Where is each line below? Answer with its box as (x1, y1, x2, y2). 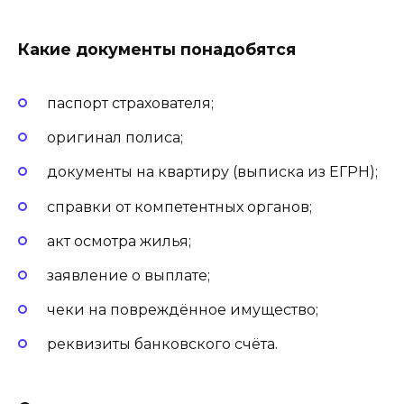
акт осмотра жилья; (47, 232, 191, 250)
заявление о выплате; (47, 266, 210, 284)
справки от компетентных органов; (47, 197, 312, 216)
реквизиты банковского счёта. (47, 335, 278, 353)
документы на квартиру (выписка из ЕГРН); (47, 163, 378, 181)
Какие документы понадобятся (18, 39, 296, 59)
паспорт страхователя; (47, 95, 214, 112)
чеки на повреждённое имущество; (47, 301, 318, 319)
